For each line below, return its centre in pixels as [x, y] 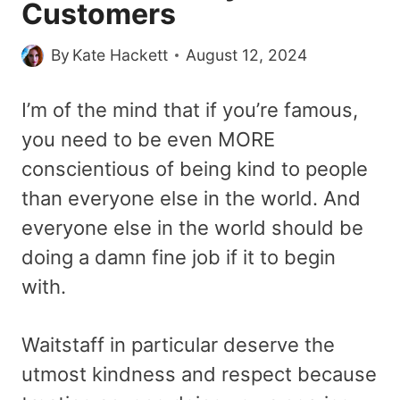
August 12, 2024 [247, 55]
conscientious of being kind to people [195, 169]
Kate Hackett [121, 55]
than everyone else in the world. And [191, 199]
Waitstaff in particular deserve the [178, 345]
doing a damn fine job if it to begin [179, 258]
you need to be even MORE [148, 140]
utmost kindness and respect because [199, 375]
